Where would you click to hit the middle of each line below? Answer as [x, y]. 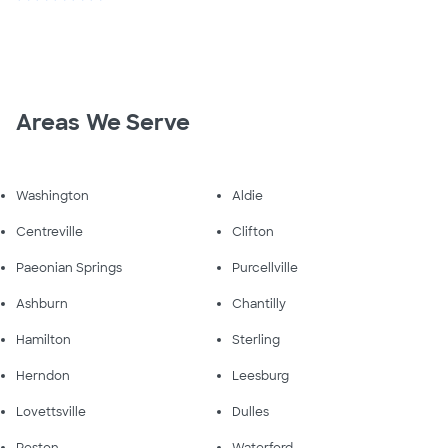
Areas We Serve [103, 122]
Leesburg [260, 375]
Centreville [49, 231]
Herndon [43, 375]
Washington [52, 195]
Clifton [253, 231]
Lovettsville [51, 411]
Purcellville [265, 267]
